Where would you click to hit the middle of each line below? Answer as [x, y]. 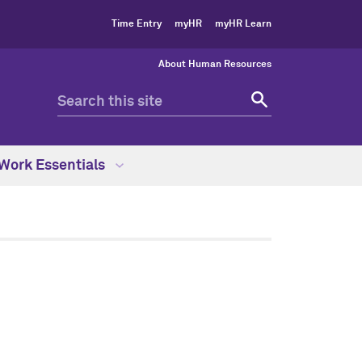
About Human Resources [215, 65]
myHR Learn [243, 24]
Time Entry [137, 24]
